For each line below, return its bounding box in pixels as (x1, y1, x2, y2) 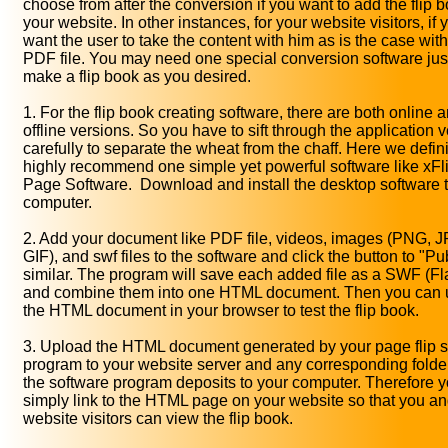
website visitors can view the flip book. (23, 410, 293, 428)
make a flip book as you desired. (23, 68, 251, 86)
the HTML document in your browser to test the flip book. (23, 302, 419, 320)
